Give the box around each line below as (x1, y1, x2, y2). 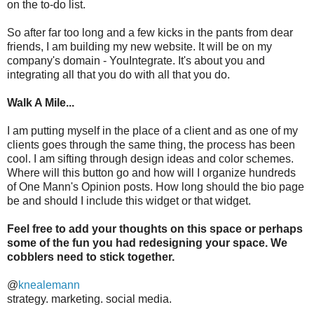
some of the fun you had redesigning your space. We (7, 237, 287, 250)
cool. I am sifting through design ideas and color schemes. (7, 153, 294, 165)
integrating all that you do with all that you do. (7, 69, 230, 81)
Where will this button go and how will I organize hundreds (7, 167, 296, 179)
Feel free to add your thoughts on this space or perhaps (7, 223, 303, 235)
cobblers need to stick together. (7, 251, 175, 264)
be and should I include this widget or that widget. (7, 195, 251, 207)
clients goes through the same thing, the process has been (7, 139, 295, 151)
